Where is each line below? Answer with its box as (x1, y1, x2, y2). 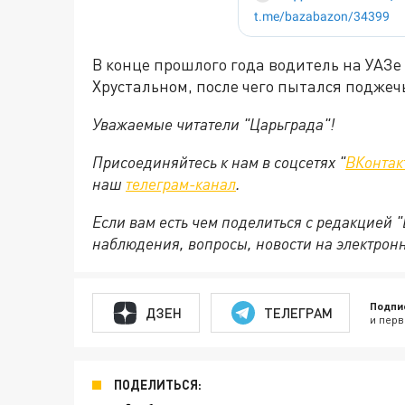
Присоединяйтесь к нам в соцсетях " (92, 152, 345, 172)
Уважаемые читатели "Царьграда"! (92, 114, 334, 134)
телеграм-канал (126, 174, 236, 193)
